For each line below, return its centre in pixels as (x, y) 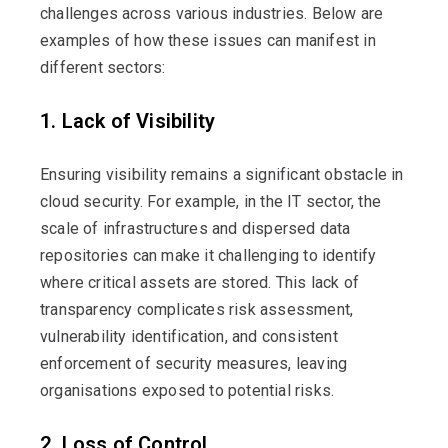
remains (200, 174)
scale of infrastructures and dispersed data (195, 228)
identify (349, 255)
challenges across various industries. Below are (212, 13)
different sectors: (103, 67)
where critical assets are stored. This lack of (200, 282)
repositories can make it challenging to (181, 255)
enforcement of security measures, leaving (194, 363)
